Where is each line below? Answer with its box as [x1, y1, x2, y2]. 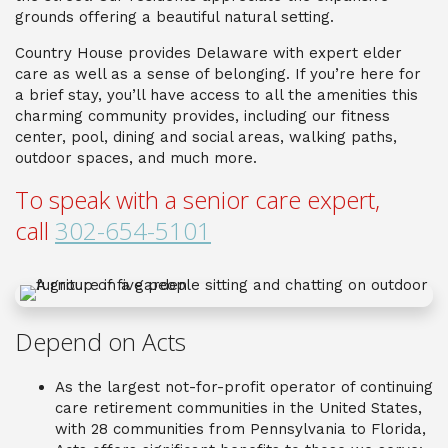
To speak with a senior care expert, [15, 183, 380, 216]
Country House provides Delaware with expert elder [15, 44, 402, 62]
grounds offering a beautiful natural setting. [15, 8, 334, 26]
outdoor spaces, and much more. [15, 149, 257, 167]
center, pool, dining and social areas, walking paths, [15, 128, 397, 146]
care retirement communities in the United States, [55, 399, 422, 417]
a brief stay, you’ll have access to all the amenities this [15, 86, 418, 104]
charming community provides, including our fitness [15, 107, 390, 125]
